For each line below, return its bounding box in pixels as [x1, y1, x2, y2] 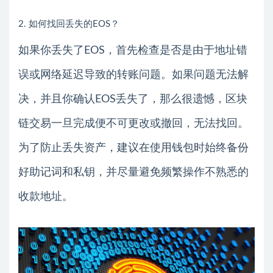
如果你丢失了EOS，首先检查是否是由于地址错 [18, 44, 247, 56]
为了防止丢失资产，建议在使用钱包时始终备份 [18, 142, 249, 154]
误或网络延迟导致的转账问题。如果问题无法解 [18, 69, 249, 80]
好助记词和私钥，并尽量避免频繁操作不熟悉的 [18, 166, 249, 178]
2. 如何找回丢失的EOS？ [18, 19, 119, 29]
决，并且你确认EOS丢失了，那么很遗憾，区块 [18, 93, 247, 105]
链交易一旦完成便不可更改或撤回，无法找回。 [18, 118, 249, 129]
